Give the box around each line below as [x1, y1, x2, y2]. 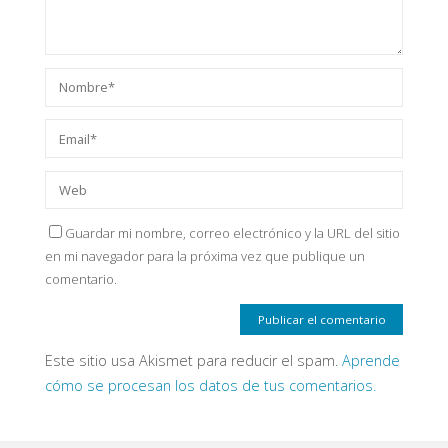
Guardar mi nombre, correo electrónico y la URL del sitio [64, 223, 400, 242]
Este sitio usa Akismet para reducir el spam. [44, 350, 342, 370]
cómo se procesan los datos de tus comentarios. [44, 375, 376, 395]
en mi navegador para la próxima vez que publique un [44, 246, 365, 265]
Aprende [341, 350, 400, 370]
